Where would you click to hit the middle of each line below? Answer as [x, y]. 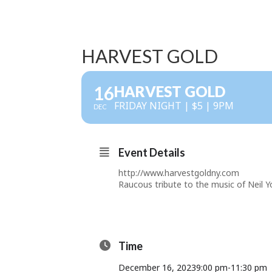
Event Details [152, 152]
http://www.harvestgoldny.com [179, 173]
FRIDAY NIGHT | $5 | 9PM [174, 106]
